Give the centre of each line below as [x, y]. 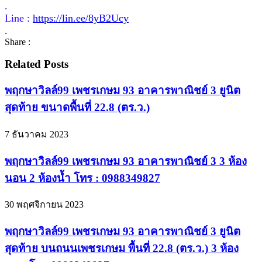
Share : [18, 42]
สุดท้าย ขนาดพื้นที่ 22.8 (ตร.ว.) [77, 108]
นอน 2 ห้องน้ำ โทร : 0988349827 [82, 178]
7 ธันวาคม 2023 [37, 134]
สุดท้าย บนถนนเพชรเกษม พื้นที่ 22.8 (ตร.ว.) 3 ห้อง [122, 248]
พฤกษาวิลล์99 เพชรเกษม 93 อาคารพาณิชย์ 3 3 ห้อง [126, 161]
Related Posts [37, 64]
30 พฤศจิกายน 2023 [44, 205]
